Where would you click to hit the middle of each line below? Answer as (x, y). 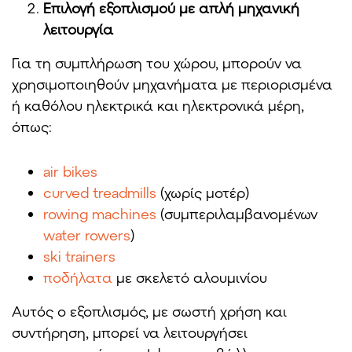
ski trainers (79, 257)
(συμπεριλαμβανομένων (237, 214)
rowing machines (100, 214)
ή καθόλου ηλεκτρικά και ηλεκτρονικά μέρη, (158, 106)
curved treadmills (100, 193)
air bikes (70, 172)
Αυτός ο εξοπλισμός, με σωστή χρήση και (149, 312)
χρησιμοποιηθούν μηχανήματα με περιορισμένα (172, 84)
